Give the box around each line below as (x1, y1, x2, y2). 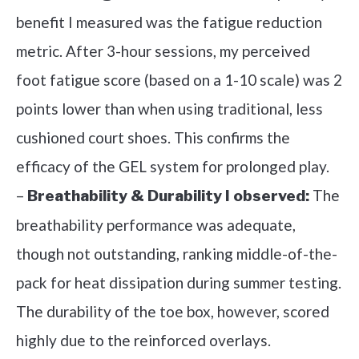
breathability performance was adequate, (16, 216, 296, 235)
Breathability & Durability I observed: (27, 187, 309, 206)
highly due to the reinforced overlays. (16, 331, 271, 350)
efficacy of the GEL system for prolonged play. (16, 157, 329, 176)
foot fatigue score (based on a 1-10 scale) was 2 (16, 71, 342, 90)
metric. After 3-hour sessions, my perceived (16, 42, 310, 61)
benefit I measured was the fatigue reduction (16, 13, 322, 32)
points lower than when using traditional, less (16, 99, 323, 119)
